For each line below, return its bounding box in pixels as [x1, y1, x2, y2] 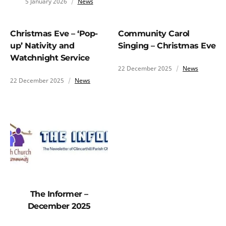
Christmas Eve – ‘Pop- [10, 28, 98, 38]
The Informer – [30, 189, 88, 199]
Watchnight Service [10, 52, 89, 63]
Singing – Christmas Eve [118, 40, 216, 50]
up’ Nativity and [10, 40, 74, 50]
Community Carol [118, 28, 190, 38]
